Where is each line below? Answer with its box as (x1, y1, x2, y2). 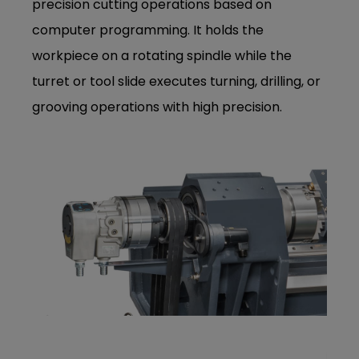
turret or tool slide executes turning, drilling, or (32, 72, 321, 91)
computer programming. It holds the (32, 21, 264, 39)
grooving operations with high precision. (32, 98, 283, 116)
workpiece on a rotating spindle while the (32, 46, 292, 65)
